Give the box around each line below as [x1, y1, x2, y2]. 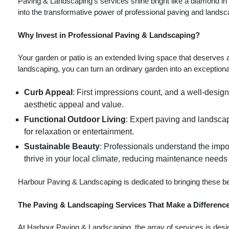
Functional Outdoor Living [24, 114, 126, 124]
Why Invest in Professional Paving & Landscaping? [18, 30, 200, 39]
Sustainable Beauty [24, 142, 100, 151]
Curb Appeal [24, 87, 73, 97]
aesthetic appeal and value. [24, 100, 124, 109]
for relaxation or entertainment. [24, 127, 134, 136]
